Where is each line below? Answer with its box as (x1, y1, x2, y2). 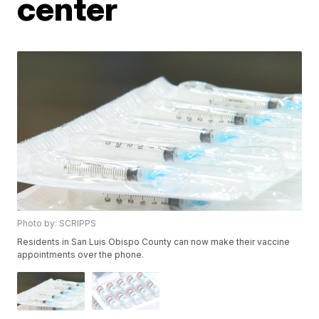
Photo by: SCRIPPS (17, 218, 97, 229)
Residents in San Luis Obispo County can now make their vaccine (17, 236, 291, 248)
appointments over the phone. (17, 249, 145, 261)
